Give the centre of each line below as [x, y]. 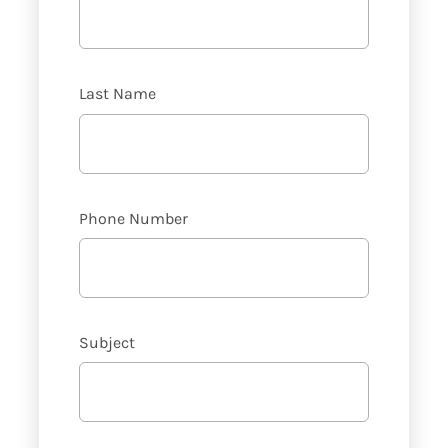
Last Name [117, 94]
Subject [106, 343]
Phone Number [133, 218]
